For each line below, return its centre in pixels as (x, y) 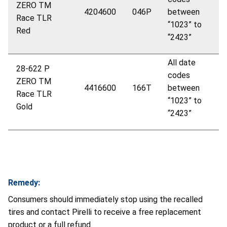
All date (182, 62)
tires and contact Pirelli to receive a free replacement (105, 212)
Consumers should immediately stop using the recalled (105, 199)
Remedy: (24, 182)
